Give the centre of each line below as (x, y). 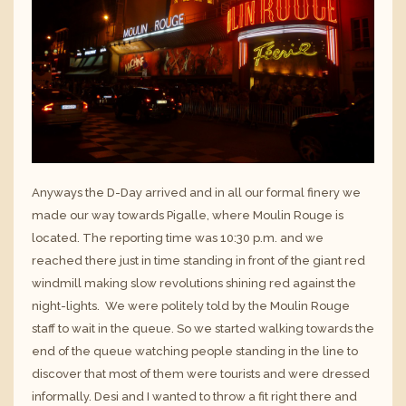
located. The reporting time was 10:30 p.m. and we (178, 237)
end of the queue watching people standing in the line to (195, 351)
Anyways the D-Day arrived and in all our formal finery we (196, 192)
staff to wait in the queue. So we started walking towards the (203, 328)
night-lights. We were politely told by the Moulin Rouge (191, 305)
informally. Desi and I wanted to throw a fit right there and (194, 396)
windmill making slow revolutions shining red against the (194, 283)
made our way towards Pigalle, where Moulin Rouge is (188, 215)
